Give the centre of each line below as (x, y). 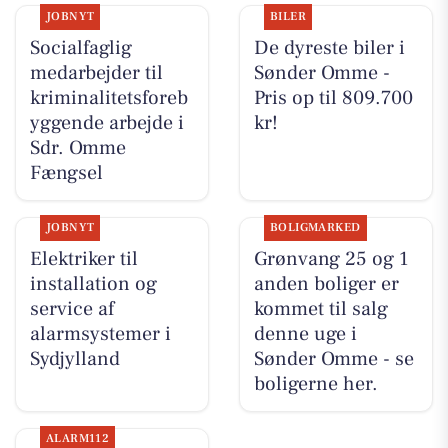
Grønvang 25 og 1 (330, 259)
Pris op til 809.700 (333, 98)
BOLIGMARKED (315, 228)
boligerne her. (315, 384)
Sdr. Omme (77, 148)
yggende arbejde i (106, 123)
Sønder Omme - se (333, 359)
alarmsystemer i (100, 334)
